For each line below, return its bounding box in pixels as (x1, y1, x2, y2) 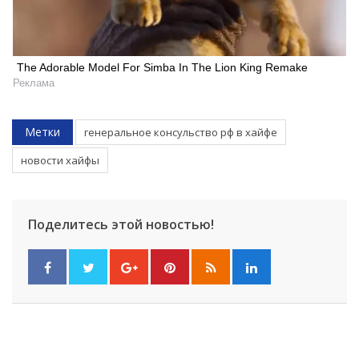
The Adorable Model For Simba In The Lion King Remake (17, 60, 308, 74)
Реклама (13, 76, 54, 89)
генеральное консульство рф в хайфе (84, 124, 277, 139)
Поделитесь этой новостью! (28, 215, 214, 233)
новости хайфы (21, 152, 99, 167)
